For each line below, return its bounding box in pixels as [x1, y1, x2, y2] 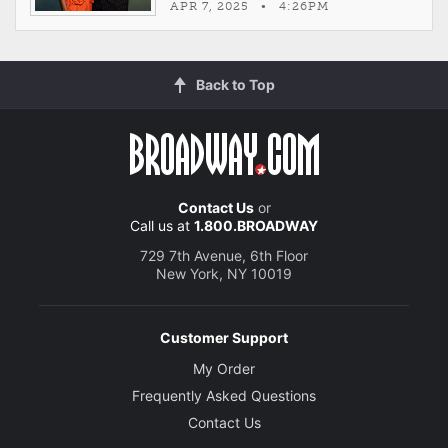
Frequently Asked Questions [132, 387, 316, 405]
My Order [193, 360, 255, 378]
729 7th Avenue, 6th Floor [140, 247, 308, 265]
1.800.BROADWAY [194, 217, 318, 235]
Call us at [130, 217, 194, 235]
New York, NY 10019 [156, 265, 292, 283]
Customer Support [160, 329, 288, 347]
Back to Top [195, 76, 275, 94]
